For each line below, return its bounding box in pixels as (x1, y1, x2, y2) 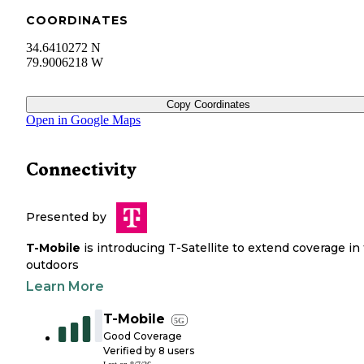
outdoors (26, 257, 79, 272)
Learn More (26, 278, 104, 294)
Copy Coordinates (166, 97, 250, 110)
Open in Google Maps (26, 112, 141, 127)
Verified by (103, 344, 158, 357)
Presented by (26, 209, 106, 224)
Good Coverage (103, 329, 182, 342)
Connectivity (26, 158, 136, 180)
